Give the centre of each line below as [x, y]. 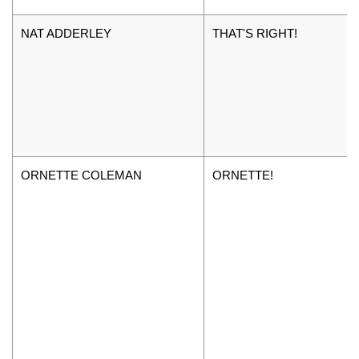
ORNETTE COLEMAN [81, 175]
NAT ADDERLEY [66, 33]
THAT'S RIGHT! [255, 33]
